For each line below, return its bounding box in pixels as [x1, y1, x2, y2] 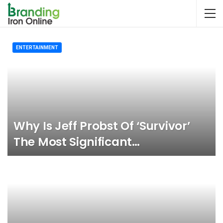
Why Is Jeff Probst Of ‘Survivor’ [13, 118, 190, 134]
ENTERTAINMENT [16, 45, 58, 50]
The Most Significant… [13, 134, 140, 150]
